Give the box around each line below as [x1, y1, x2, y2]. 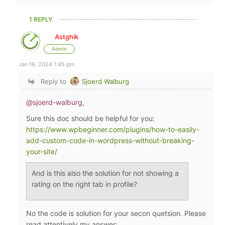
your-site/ [26, 147, 58, 156]
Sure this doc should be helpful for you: [26, 114, 155, 123]
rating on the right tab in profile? [32, 179, 138, 188]
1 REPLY [29, 15, 53, 23]
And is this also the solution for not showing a [32, 168, 179, 177]
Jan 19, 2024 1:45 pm [19, 60, 75, 68]
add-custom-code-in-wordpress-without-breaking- [26, 136, 195, 145]
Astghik [55, 32, 79, 41]
